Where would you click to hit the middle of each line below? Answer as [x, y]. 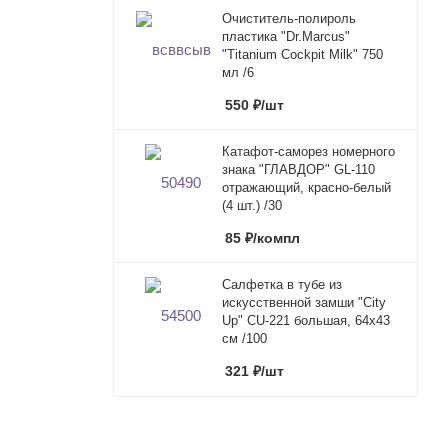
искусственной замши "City [304, 302]
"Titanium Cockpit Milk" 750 [302, 54]
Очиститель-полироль [289, 18]
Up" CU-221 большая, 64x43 [306, 320]
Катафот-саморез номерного [308, 151]
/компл [276, 237]
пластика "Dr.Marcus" [286, 36]
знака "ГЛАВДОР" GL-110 [298, 169]
